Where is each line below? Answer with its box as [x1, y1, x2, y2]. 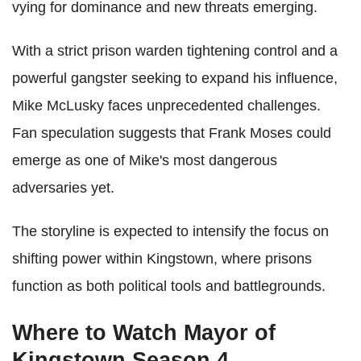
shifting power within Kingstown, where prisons [12, 251, 312, 268]
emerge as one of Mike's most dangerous [12, 152, 277, 169]
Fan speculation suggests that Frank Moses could [12, 125, 331, 142]
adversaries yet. [12, 180, 114, 197]
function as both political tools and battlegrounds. [12, 278, 326, 295]
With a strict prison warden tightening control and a [12, 43, 338, 60]
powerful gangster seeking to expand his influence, [12, 70, 338, 87]
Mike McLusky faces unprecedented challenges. [12, 98, 321, 114]
